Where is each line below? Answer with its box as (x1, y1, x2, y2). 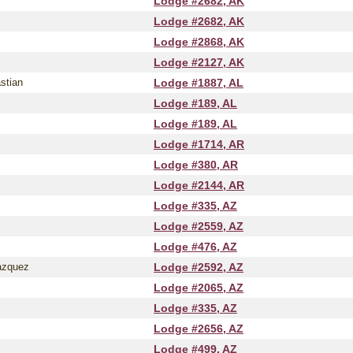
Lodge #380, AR (154, 158, 238, 171)
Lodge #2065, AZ (154, 281, 243, 294)
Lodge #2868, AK (154, 35, 244, 48)
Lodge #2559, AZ (154, 220, 243, 232)
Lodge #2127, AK (154, 56, 244, 69)
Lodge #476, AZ (154, 240, 237, 253)
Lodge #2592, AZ (154, 261, 243, 273)
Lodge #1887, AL (154, 76, 243, 89)
